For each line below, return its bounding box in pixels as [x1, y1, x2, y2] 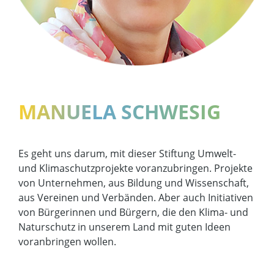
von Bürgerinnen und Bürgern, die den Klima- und [18, 206, 248, 219]
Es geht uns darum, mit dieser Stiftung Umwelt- [18, 147, 236, 160]
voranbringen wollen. [18, 235, 116, 248]
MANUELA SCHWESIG [18, 98, 221, 125]
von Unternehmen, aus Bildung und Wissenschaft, [18, 176, 249, 190]
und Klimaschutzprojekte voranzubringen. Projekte [18, 161, 253, 175]
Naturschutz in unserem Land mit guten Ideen [18, 220, 231, 234]
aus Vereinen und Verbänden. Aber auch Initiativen [18, 191, 253, 204]
